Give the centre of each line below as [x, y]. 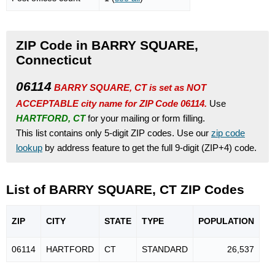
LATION [238, 221]
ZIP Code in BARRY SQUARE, [107, 45]
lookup [29, 147]
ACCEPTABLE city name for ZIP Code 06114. [113, 103]
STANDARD [165, 250]
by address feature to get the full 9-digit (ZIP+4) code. [149, 147]
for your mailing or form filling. [145, 118]
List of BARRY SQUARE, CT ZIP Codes [125, 189]
